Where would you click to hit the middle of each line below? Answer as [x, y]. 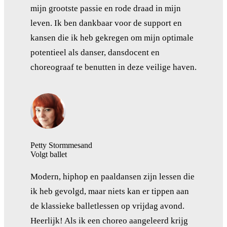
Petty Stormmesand [61, 145]
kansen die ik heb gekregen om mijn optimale [112, 37]
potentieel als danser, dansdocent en [95, 52]
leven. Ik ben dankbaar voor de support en [106, 23]
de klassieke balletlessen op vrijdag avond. [107, 206]
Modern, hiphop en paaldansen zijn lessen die [112, 176]
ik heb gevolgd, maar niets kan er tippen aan [110, 191]
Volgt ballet [49, 154]
